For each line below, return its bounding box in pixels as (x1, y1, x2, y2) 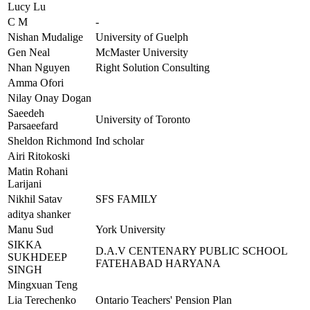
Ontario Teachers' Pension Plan (95, 294, 232, 307)
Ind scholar (95, 135, 144, 147)
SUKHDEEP (8, 251, 66, 264)
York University (95, 224, 165, 236)
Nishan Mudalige (8, 31, 83, 44)
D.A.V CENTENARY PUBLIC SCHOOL (95, 245, 287, 257)
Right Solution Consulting (95, 62, 210, 74)
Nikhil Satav (8, 193, 62, 206)
